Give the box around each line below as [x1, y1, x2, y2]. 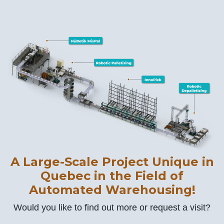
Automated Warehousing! [28, 182, 195, 197]
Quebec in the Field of [40, 168, 183, 183]
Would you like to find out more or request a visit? [13, 202, 210, 212]
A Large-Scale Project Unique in [10, 154, 214, 169]
